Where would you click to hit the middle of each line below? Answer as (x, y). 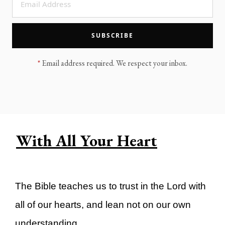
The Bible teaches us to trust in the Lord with (110, 186)
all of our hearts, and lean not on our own (103, 204)
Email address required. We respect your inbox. (114, 63)
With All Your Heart (87, 141)
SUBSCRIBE (113, 35)
